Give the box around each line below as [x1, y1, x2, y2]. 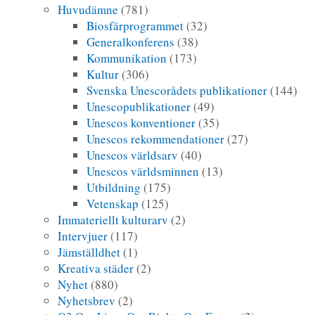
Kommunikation [86, 49, 167, 66]
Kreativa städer [58, 259, 134, 276]
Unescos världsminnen [86, 162, 200, 179]
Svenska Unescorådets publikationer [86, 82, 268, 98]
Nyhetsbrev [58, 292, 116, 309]
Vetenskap [86, 195, 139, 212]
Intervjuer [58, 227, 108, 244]
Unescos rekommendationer [86, 130, 225, 147]
